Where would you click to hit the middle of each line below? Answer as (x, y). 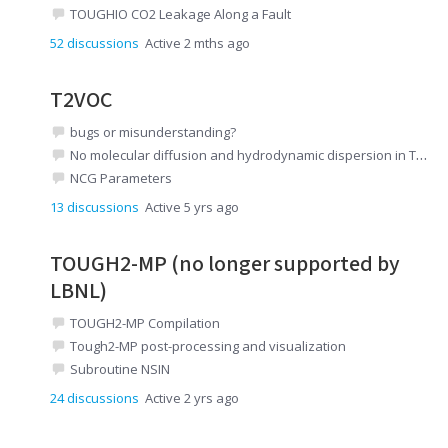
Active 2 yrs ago (191, 397)
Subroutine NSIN (119, 368)
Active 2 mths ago (197, 42)
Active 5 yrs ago (191, 206)
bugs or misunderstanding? (152, 131)
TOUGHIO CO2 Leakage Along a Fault (180, 13)
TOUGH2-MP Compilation (144, 322)
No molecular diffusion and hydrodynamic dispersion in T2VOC (242, 154)
